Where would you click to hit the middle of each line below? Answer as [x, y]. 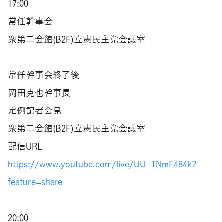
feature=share [35, 181]
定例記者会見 [35, 110]
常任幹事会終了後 [44, 74]
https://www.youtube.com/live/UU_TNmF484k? [102, 164]
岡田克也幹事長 [39, 92]
